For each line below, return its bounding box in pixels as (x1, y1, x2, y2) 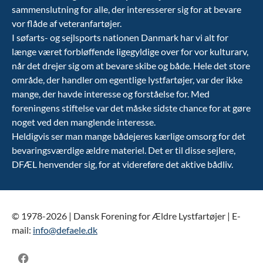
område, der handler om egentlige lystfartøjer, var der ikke (12, 74, 242, 86)
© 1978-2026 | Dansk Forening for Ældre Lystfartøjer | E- (12, 210, 241, 222)
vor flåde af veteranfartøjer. (12, 18, 122, 29)
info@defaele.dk (33, 224, 97, 236)
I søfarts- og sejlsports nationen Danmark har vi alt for (12, 32, 228, 43)
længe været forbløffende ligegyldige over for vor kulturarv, (12, 46, 248, 58)
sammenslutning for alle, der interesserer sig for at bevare (12, 4, 241, 15)
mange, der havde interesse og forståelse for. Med (12, 88, 210, 100)
